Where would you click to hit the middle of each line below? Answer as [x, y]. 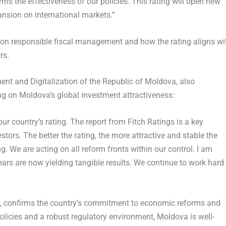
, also [185, 82]
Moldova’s [37, 95]
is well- [201, 216]
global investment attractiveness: [116, 95]
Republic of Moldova [139, 82]
